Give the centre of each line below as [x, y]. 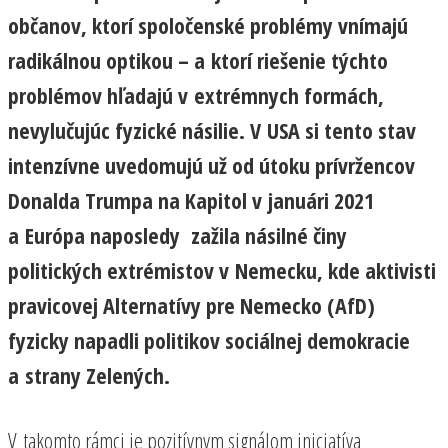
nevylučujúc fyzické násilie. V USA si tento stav [212, 129]
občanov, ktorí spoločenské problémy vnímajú [208, 24]
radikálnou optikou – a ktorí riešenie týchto [198, 59]
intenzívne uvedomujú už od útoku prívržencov [211, 164]
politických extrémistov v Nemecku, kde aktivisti [222, 269]
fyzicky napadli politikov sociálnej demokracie [209, 339]
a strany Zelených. [89, 374]
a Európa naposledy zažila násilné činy [177, 234]
